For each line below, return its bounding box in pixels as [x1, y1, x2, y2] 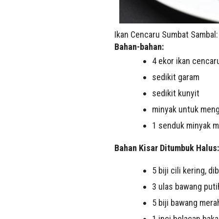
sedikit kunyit [152, 88, 199, 98]
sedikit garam [152, 71, 199, 82]
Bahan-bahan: [114, 41, 164, 52]
